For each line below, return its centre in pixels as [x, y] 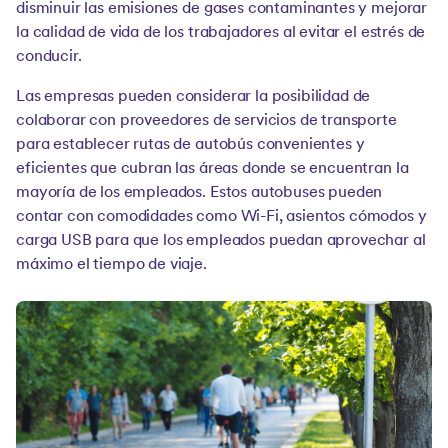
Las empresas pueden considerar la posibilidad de [193, 97]
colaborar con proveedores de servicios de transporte [206, 121]
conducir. [49, 57]
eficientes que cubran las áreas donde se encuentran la [212, 169]
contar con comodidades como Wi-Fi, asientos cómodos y [221, 217]
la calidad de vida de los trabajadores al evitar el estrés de [221, 33]
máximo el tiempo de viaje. [111, 265]
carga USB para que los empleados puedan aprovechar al [221, 241]
